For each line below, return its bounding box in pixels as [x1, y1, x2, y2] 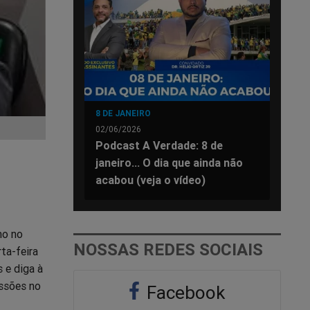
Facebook [142, 281, 226, 304]
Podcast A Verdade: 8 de [95, 138, 223, 152]
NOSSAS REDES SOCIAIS [73, 239, 263, 259]
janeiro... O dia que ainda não [95, 155, 243, 170]
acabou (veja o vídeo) [95, 172, 206, 187]
